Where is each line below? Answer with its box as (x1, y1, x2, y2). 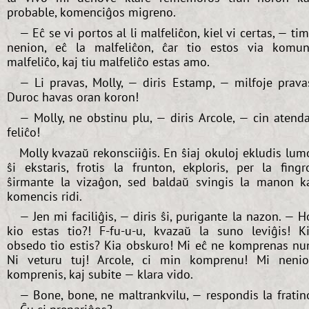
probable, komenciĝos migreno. (7, 4, 176, 21)
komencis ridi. (7, 188, 82, 204)
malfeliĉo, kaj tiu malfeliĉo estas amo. (7, 54, 210, 70)
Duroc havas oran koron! (7, 88, 139, 105)
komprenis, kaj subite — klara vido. (7, 266, 193, 283)
